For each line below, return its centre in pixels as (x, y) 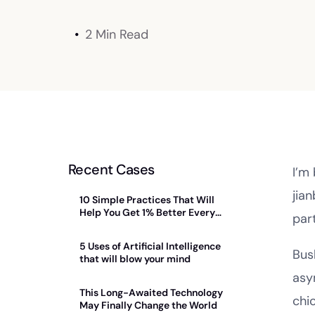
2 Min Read (117, 35)
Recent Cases (111, 170)
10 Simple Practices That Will (147, 200)
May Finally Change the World (148, 306)
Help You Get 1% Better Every (147, 213)
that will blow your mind (135, 259)
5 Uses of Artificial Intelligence (150, 246)
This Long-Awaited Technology (151, 293)
